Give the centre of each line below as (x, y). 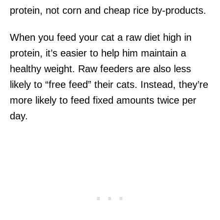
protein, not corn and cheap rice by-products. (108, 10)
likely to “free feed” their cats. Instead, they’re (109, 84)
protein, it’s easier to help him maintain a (98, 53)
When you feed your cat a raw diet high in (101, 37)
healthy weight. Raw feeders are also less (100, 69)
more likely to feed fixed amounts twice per (103, 100)
